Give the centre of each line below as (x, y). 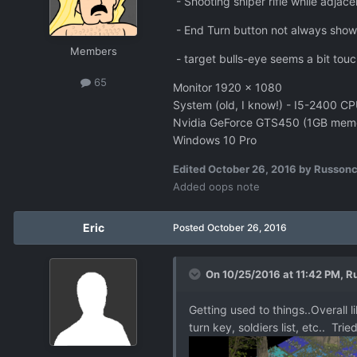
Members (93, 51)
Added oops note (216, 186)
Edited (190, 169)
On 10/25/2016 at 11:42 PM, (276, 274)
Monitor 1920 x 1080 (228, 87)
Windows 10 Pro (215, 139)
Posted (190, 227)
